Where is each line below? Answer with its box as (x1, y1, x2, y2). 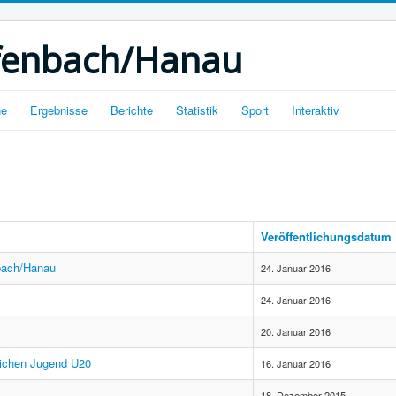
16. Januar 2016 (261, 356, 331, 370)
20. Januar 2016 (261, 324, 331, 339)
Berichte (110, 102, 153, 118)
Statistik (176, 102, 218, 118)
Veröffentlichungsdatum (261, 228, 392, 245)
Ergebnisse (30, 102, 88, 118)
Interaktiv (292, 102, 339, 118)
